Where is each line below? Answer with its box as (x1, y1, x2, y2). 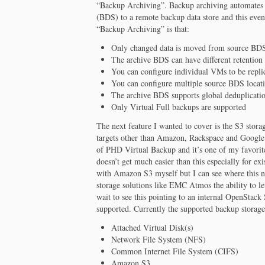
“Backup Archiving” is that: (96, 22, 190, 34)
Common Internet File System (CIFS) (111, 245, 239, 257)
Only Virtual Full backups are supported (111, 101, 247, 112)
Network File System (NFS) (111, 233, 206, 245)
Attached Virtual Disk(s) (111, 221, 194, 233)
